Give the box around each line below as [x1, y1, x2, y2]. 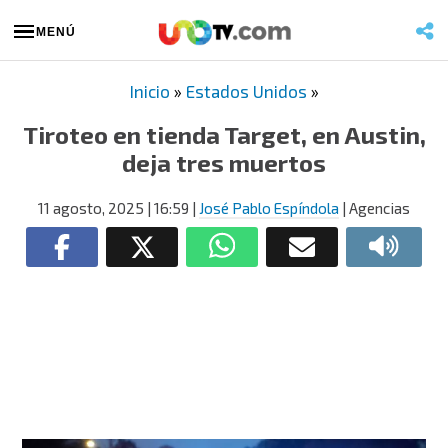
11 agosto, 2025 [38, 199, 144, 217]
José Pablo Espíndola [199, 199, 339, 217]
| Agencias [339, 199, 410, 217]
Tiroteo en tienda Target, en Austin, [22, 120, 426, 149]
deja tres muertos [122, 148, 326, 177]
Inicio [129, 81, 170, 101]
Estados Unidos [185, 81, 307, 101]
